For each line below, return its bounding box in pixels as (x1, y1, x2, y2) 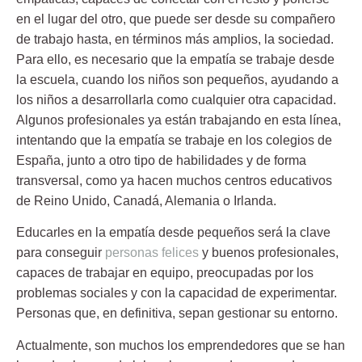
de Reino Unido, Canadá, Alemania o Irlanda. (16, 193, 276, 208)
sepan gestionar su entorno (179, 306, 335, 321)
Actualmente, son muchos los (16, 338, 187, 352)
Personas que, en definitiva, (16, 306, 179, 321)
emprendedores (187, 338, 278, 352)
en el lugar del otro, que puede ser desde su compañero (16, 11, 335, 26)
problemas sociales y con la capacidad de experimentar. (16, 286, 337, 301)
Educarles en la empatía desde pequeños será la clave (16, 225, 330, 240)
